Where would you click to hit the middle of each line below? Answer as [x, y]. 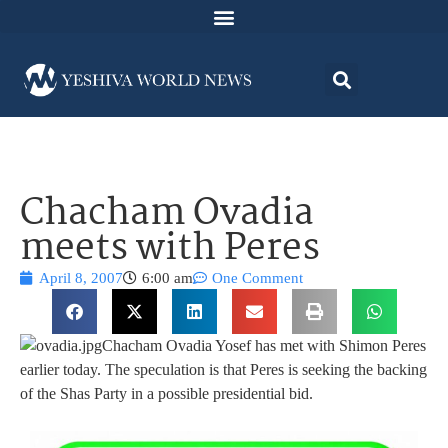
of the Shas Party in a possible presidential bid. [166, 394]
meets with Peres [170, 250]
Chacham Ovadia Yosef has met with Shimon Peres [264, 346]
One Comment [257, 278]
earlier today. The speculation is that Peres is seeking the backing [223, 370]
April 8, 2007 [81, 278]
